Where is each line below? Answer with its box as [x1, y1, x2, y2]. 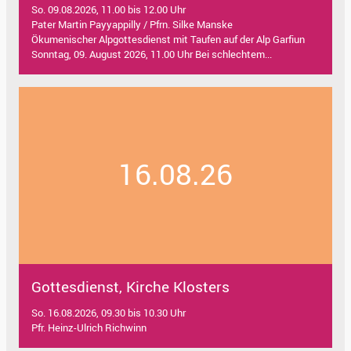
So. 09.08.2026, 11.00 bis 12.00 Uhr [31, 2, 186, 17]
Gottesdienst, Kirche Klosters [31, 276, 230, 297]
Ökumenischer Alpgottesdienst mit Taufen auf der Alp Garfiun [31, 32, 305, 47]
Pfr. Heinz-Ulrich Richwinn [31, 320, 147, 335]
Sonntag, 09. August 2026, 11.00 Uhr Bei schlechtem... [31, 47, 272, 62]
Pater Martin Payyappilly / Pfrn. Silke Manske [31, 17, 233, 32]
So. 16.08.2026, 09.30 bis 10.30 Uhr [31, 305, 186, 320]
